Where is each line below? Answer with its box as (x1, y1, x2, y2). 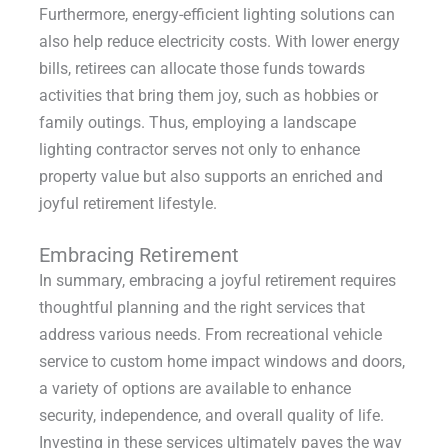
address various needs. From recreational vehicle (38, 324, 382, 344)
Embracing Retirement (38, 242, 239, 267)
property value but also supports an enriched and (38, 166, 383, 186)
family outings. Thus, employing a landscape (38, 112, 356, 132)
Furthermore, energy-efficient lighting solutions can (38, 4, 395, 24)
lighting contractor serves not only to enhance (38, 139, 360, 159)
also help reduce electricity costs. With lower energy (38, 31, 400, 51)
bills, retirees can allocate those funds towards (38, 58, 365, 78)
